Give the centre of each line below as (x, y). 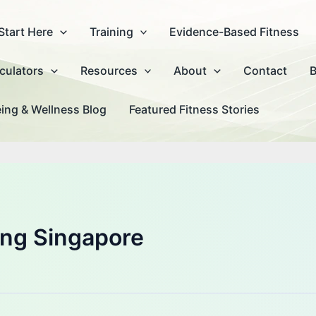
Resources (109, 71)
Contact (265, 71)
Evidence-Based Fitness (235, 32)
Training (111, 32)
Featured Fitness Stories (194, 109)
